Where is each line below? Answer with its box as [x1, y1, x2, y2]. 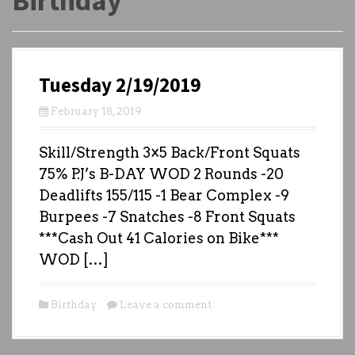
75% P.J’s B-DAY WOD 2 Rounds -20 [39, 165, 284, 182]
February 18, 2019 [51, 105, 142, 117]
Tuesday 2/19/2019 [39, 71, 200, 97]
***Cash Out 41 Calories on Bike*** [39, 229, 279, 246]
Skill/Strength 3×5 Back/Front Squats [39, 143, 300, 161]
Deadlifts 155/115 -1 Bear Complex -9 [39, 186, 289, 204]
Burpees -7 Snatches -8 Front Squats [39, 208, 296, 225]
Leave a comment [120, 298, 212, 311]
